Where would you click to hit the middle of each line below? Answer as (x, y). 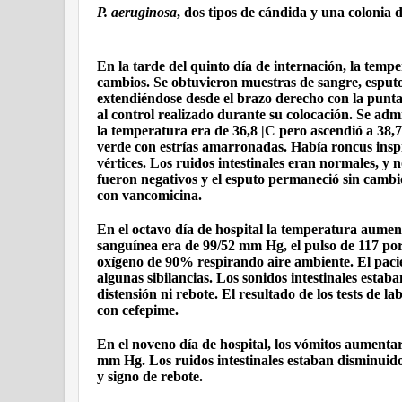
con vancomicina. (149, 195)
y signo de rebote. (150, 376)
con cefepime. (138, 310)
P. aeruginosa (137, 12)
